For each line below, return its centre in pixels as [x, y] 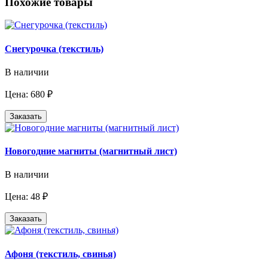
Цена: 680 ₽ [29, 94]
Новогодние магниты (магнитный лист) [91, 151]
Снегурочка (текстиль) [54, 48]
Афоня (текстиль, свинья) [60, 254]
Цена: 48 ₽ [26, 197]
